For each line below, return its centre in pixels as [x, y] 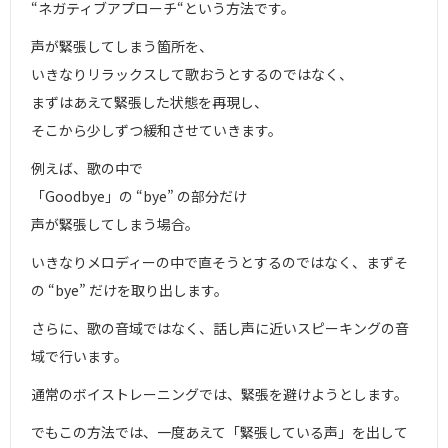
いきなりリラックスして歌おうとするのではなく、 [192, 74]
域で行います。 [79, 356]
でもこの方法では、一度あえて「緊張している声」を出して [219, 432]
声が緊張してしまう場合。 [115, 224]
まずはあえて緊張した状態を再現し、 [149, 102]
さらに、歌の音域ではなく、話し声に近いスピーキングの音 [220, 328]
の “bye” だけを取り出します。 [129, 290]
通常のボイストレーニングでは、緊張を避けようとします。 [219, 394]
